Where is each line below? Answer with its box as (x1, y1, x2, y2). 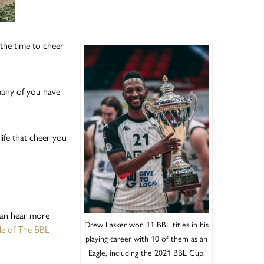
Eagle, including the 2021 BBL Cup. (88, 247, 205, 258)
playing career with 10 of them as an (85, 233, 207, 244)
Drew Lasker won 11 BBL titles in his (84, 219, 209, 230)
